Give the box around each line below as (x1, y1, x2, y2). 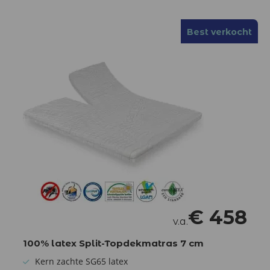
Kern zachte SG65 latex (35, 255, 128, 267)
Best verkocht (187, 26, 252, 37)
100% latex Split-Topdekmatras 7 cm (23, 237, 204, 249)
